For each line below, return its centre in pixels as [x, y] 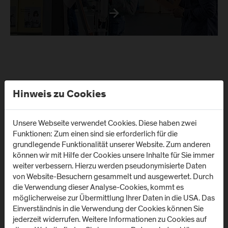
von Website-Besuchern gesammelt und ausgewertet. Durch [113, 176]
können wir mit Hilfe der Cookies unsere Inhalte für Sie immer [113, 155]
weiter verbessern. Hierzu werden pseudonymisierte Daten [109, 166]
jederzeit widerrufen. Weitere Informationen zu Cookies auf [110, 219]
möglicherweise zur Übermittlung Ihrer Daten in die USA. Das [114, 198]
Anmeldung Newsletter [70, 109]
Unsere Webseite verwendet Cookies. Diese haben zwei [105, 123]
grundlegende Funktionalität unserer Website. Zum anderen [111, 144]
